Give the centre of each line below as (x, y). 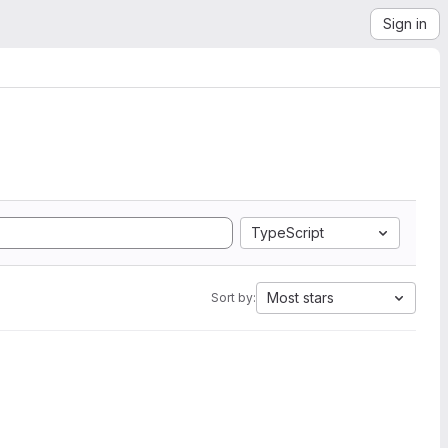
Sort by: (233, 297)
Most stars (300, 297)
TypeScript (287, 232)
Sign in (405, 23)
